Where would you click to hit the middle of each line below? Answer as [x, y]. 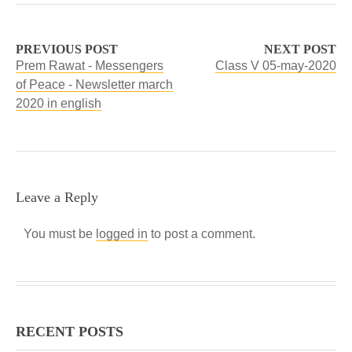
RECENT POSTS [70, 332]
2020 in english [59, 104]
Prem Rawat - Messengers [90, 66]
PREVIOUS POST [67, 49]
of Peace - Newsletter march [94, 85]
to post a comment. [202, 234]
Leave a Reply [57, 198]
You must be [60, 234]
